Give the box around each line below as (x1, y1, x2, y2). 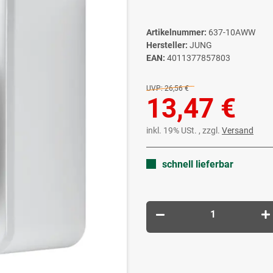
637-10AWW (208, 27, 255, 38)
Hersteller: (146, 40, 188, 51)
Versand (222, 126, 253, 136)
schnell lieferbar (162, 158, 233, 171)
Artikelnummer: (146, 27, 208, 38)
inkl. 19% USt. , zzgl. (146, 126, 222, 136)
